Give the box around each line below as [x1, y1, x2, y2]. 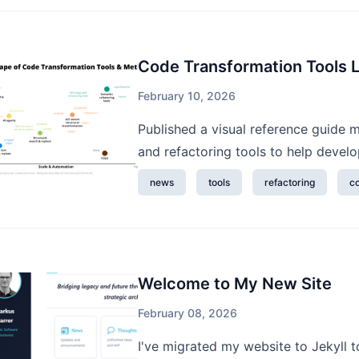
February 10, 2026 [138, 89, 236, 103]
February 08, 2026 [138, 306, 237, 320]
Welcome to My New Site [138, 274, 332, 293]
